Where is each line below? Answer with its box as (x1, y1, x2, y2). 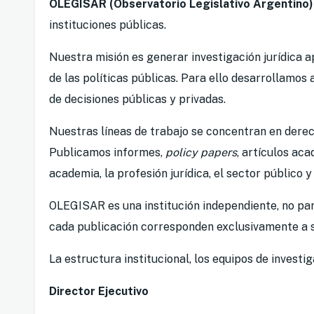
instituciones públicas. (49, 18, 166, 32)
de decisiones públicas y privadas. (49, 93, 226, 107)
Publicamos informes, (49, 146, 165, 160)
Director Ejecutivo (49, 285, 149, 299)
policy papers (165, 146, 237, 160)
